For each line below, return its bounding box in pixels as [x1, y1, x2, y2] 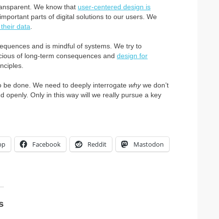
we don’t [141, 81, 169, 89]
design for [117, 52, 148, 60]
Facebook [32, 140, 61, 149]
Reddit [88, 140, 107, 149]
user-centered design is [78, 3, 151, 11]
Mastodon [133, 140, 164, 149]
